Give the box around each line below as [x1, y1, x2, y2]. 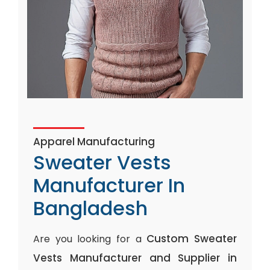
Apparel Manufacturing [33, 134, 155, 149]
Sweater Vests [33, 149, 171, 176]
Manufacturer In [33, 172, 185, 199]
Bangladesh [33, 195, 148, 222]
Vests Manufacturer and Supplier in [33, 251, 237, 265]
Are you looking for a [33, 232, 147, 246]
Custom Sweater [146, 231, 237, 246]
